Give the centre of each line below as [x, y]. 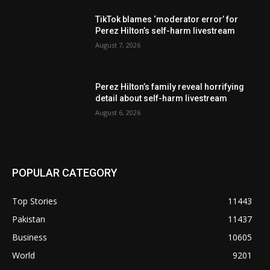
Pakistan [29, 219]
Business [30, 237]
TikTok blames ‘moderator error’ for [167, 20]
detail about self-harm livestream [162, 99]
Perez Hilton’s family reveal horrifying [170, 87]
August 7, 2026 [118, 45]
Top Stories [35, 201]
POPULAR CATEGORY [65, 172]
